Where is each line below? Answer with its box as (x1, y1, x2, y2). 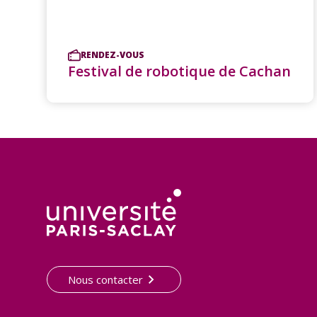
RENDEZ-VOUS (81, 48, 144, 61)
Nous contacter (68, 272, 143, 287)
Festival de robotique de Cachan (68, 61, 291, 81)
